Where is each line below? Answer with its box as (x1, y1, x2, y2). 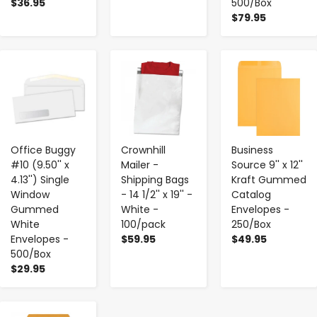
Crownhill (121, 142, 166, 157)
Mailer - (121, 157, 158, 172)
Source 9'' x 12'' (231, 157, 303, 172)
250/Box (231, 217, 271, 231)
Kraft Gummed (231, 172, 306, 187)
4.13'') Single (11, 172, 69, 187)
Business (231, 142, 273, 157)
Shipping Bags (121, 172, 189, 187)
